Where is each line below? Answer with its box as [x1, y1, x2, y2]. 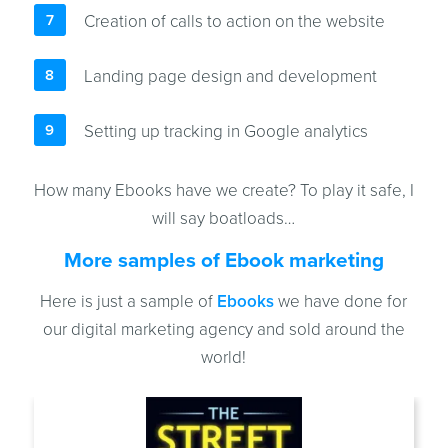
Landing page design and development [83, 65, 377, 87]
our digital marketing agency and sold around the [42, 318, 405, 340]
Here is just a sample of [40, 290, 218, 312]
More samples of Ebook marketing [63, 247, 384, 273]
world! [201, 346, 247, 368]
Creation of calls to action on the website [83, 10, 385, 32]
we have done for [274, 290, 408, 312]
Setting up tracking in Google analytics [83, 120, 368, 142]
